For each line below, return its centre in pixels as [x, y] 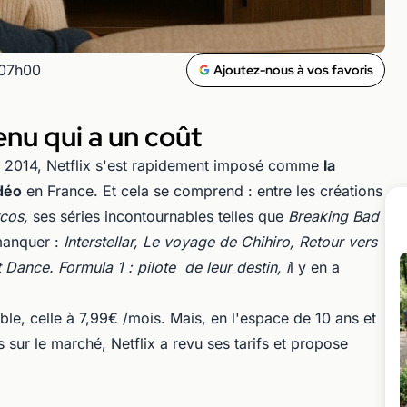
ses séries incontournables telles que [158, 216]
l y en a [315, 267]
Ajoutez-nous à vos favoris [293, 69]
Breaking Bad [333, 216]
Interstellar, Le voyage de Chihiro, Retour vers [220, 241]
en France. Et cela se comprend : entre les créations [202, 190]
